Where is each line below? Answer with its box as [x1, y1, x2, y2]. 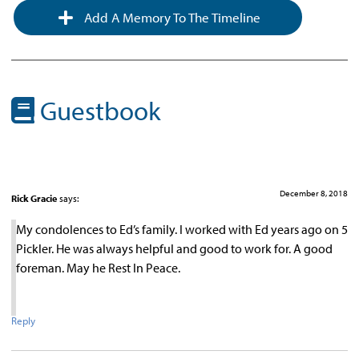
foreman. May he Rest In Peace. [16, 260, 180, 276]
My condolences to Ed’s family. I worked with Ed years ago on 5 [16, 221, 348, 238]
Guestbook [34, 94, 160, 127]
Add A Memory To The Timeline [80, 9, 260, 26]
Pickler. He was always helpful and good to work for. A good [16, 240, 333, 257]
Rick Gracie [11, 192, 57, 204]
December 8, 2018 [280, 188, 348, 199]
